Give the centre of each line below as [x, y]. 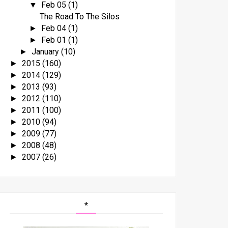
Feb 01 [54, 40]
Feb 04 [54, 28]
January [46, 51]
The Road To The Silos [79, 16]
